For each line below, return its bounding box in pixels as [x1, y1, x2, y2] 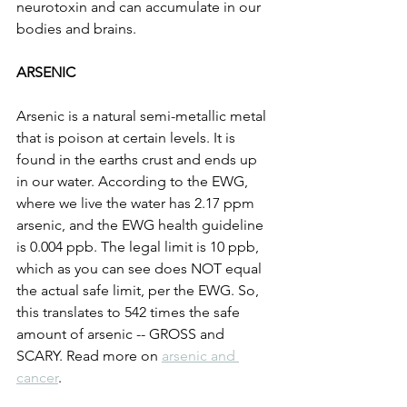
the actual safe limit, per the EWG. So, [16, 282, 263, 300]
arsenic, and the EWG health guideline [16, 216, 267, 234]
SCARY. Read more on [16, 347, 162, 365]
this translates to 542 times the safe [16, 303, 243, 322]
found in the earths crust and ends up [16, 151, 261, 169]
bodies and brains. [16, 20, 140, 38]
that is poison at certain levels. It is [16, 129, 239, 147]
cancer [16, 369, 58, 387]
